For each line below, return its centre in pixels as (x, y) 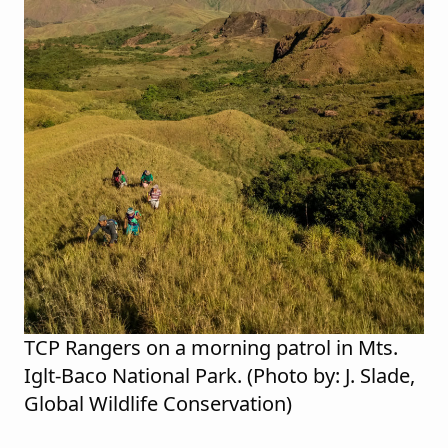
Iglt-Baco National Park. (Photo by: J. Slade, (219, 375)
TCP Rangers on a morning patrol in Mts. (211, 347)
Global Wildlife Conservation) (158, 403)
